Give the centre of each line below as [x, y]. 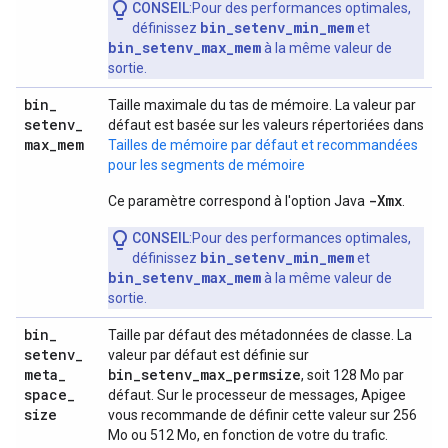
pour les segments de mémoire [206, 165]
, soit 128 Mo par [352, 375]
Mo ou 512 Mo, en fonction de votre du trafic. [248, 435]
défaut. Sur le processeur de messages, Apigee [257, 395]
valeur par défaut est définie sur [208, 355]
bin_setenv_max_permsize [204, 374]
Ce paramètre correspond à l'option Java [238, 201]
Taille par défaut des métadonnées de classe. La [260, 335]
